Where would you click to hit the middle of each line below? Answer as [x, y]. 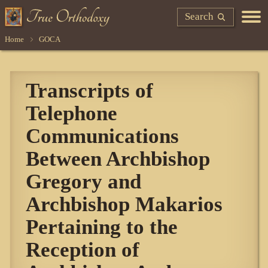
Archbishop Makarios [124, 204]
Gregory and [84, 182]
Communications [103, 136]
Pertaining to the [102, 227]
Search [200, 16]
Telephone [72, 113]
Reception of [83, 250]
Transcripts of [90, 91]
